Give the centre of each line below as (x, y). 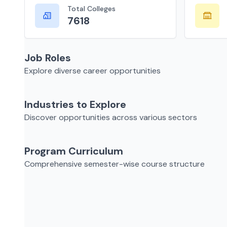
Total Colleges (91, 9)
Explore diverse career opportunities (92, 71)
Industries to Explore (75, 104)
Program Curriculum (74, 151)
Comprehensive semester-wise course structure (115, 164)
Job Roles (48, 58)
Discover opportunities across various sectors (111, 117)
